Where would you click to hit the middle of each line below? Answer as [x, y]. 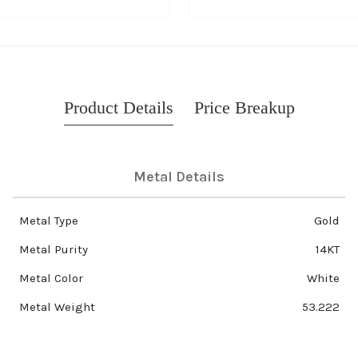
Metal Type [48, 221]
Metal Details [179, 177]
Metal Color [51, 278]
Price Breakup [244, 108]
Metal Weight [57, 307]
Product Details [118, 108]
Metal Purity [53, 250]
